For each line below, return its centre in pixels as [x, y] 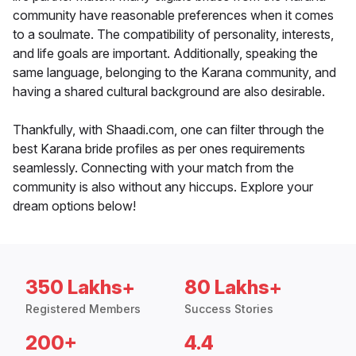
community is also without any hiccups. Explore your [163, 187]
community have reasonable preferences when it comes [173, 15]
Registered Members [83, 309]
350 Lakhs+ [80, 288]
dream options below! [74, 206]
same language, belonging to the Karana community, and [174, 73]
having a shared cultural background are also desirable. [169, 92]
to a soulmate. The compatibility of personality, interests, [173, 35]
